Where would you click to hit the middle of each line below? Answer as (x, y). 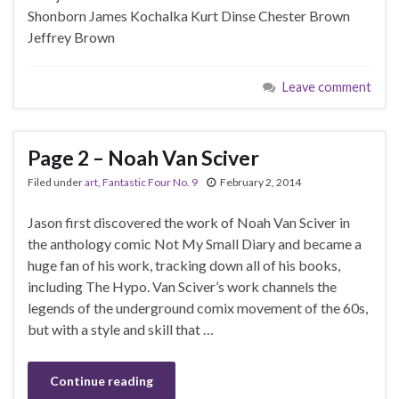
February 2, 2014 (261, 183)
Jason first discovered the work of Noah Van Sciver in (189, 223)
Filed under (56, 183)
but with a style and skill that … (121, 330)
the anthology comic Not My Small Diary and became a (195, 244)
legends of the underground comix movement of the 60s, (198, 308)
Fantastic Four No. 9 (150, 183)
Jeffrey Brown (71, 37)
